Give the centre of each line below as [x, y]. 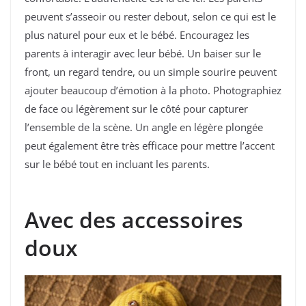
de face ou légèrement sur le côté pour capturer [136, 109]
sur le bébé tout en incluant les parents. [117, 164]
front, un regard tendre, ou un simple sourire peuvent [151, 72]
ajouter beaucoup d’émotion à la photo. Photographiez [153, 91]
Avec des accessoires [134, 219]
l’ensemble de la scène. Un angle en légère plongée [144, 127]
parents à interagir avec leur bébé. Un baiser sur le [143, 54]
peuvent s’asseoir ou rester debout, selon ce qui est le [150, 17]
